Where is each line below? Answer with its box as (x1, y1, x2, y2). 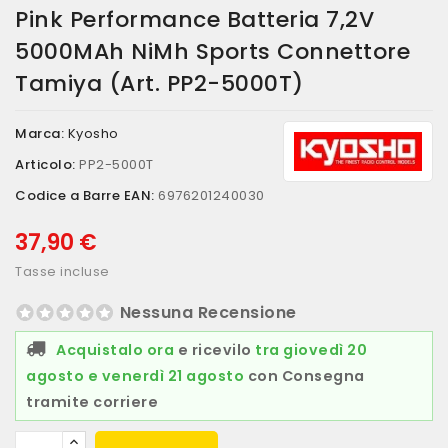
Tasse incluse (15, 262, 110, 281)
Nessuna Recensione (119, 301, 297, 324)
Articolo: (15, 155, 76, 174)
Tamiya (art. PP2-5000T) (15, 68, 304, 99)
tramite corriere (26, 392, 158, 412)
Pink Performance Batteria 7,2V (15, 4, 374, 35)
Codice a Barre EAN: (15, 186, 155, 205)
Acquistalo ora (56, 340, 174, 360)
